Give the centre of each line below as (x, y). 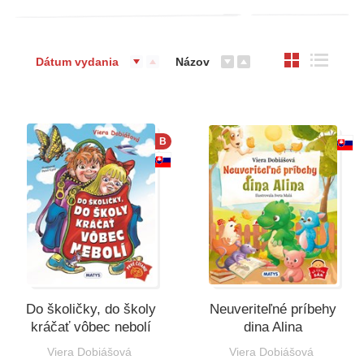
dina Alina (273, 327)
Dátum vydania (77, 61)
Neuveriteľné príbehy (273, 309)
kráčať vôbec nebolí (91, 327)
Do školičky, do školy (91, 309)
